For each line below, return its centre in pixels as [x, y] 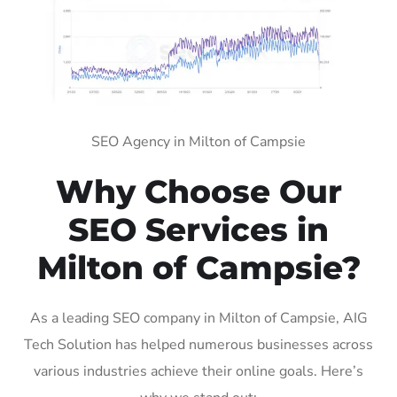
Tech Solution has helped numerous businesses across [198, 344]
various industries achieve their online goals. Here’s [198, 371]
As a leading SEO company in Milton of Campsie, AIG [198, 318]
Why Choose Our [198, 191]
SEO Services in [198, 229]
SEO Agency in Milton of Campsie [198, 141]
